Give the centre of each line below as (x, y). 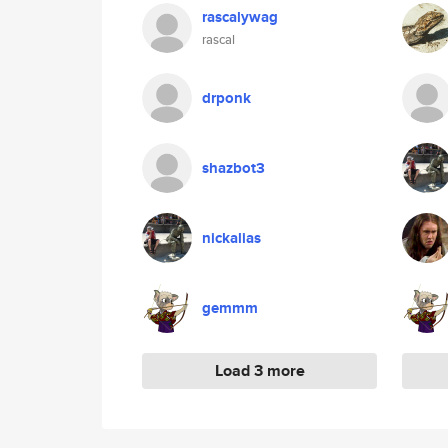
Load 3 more (259, 370)
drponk (226, 98)
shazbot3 (233, 168)
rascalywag (240, 17)
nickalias (231, 238)
